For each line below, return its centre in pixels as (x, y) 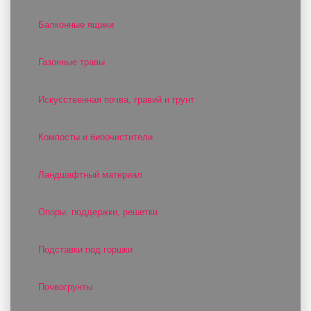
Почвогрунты (65, 287)
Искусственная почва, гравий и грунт (116, 100)
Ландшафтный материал (90, 175)
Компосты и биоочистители (95, 137)
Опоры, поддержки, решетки (98, 212)
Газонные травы (72, 62)
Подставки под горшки (85, 250)
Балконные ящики (76, 25)
